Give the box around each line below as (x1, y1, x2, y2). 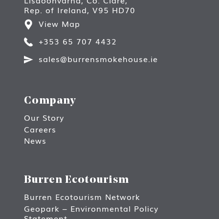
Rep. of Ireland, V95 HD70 (24, 3, 135, 16)
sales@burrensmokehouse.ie (39, 52, 158, 65)
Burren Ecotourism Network (24, 191, 140, 203)
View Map (39, 17, 80, 29)
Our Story (24, 111, 64, 124)
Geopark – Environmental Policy (24, 202, 158, 214)
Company (24, 95, 76, 107)
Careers (24, 123, 56, 135)
